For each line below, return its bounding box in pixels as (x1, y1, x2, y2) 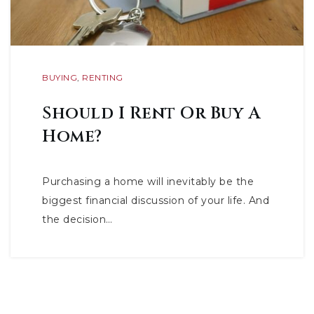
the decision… (42, 213, 113, 226)
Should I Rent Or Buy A (42, 102, 260, 125)
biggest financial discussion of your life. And (42, 194, 269, 207)
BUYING (42, 72, 77, 83)
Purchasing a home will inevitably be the (42, 175, 254, 188)
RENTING (82, 72, 123, 83)
